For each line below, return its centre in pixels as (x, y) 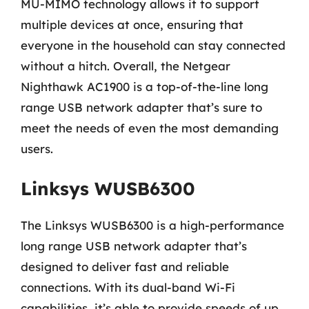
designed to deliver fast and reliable (125, 267)
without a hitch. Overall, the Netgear (126, 66)
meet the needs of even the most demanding (150, 128)
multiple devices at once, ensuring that (132, 24)
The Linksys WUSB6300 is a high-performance (152, 225)
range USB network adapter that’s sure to (141, 107)
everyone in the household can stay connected (153, 45)
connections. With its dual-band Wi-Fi (128, 287)
